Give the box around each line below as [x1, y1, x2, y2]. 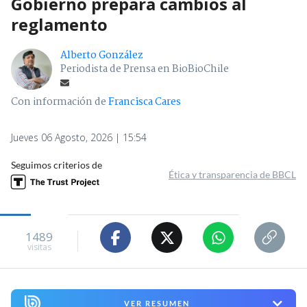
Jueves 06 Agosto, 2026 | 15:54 [11, 131, 147, 145]
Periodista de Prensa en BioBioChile [60, 61, 229, 78]
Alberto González [60, 47, 143, 64]
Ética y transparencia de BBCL [169, 169, 296, 181]
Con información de [11, 94, 106, 111]
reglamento [11, 13, 108, 36]
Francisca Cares [108, 94, 181, 111]
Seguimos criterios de [11, 159, 102, 171]
